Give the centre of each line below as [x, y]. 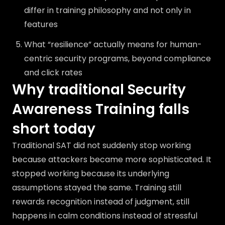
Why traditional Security [99, 90]
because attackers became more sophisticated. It [112, 159]
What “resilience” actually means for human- [113, 44]
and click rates [53, 73]
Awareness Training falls [101, 109]
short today [54, 129]
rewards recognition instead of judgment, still [101, 202]
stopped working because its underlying [91, 174]
